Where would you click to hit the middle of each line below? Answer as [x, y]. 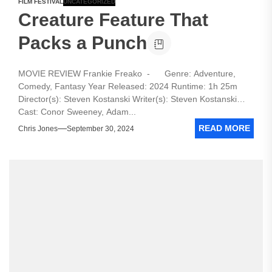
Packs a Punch [83, 43]
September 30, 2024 [100, 128]
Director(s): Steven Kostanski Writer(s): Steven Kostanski [127, 99]
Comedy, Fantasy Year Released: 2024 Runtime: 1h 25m [128, 86]
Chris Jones [38, 128]
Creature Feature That [113, 20]
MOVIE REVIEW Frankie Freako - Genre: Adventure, [127, 73]
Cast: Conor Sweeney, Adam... [77, 112]
